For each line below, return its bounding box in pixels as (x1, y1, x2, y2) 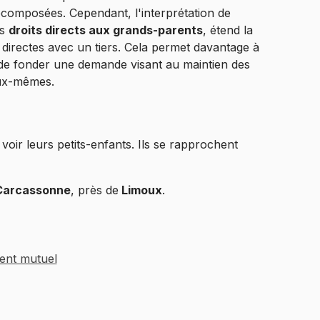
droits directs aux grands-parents (9, 23, 203, 38)
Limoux (119, 183, 163, 198)
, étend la (203, 23, 253, 38)
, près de (71, 183, 119, 198)
